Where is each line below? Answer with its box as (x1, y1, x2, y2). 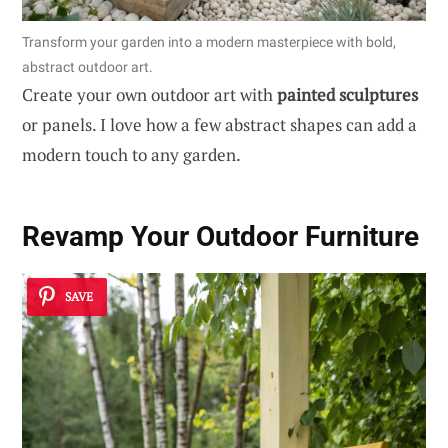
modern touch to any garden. (22, 142, 241, 166)
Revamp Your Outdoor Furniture (22, 220, 419, 254)
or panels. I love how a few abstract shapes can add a (22, 112, 417, 136)
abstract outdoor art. (22, 58, 153, 75)
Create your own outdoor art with (22, 82, 277, 106)
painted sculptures (277, 82, 418, 106)
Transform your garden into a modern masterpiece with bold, (22, 33, 396, 50)
